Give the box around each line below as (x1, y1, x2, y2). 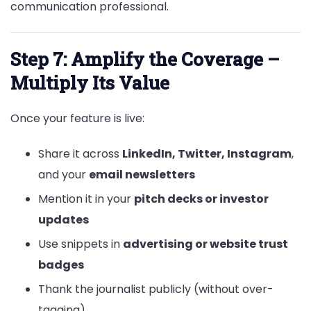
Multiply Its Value (10, 70, 169, 94)
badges (38, 257, 84, 274)
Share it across (38, 146, 122, 162)
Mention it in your (38, 191, 134, 208)
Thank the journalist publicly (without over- (38, 281, 274, 298)
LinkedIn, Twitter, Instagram (122, 146, 292, 162)
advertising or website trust (123, 236, 288, 253)
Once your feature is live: (10, 110, 144, 126)
